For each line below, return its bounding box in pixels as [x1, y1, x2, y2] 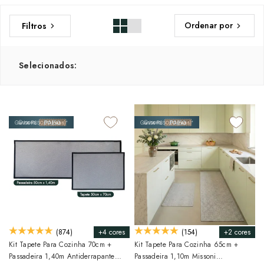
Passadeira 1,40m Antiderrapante [9, 251, 115, 262]
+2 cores [224, 226, 250, 237]
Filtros [22, 19, 47, 32]
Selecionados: [19, 60, 77, 72]
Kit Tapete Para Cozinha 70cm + [9, 239, 112, 250]
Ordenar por [184, 19, 233, 32]
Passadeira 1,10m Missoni [134, 251, 216, 262]
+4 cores [98, 226, 125, 237]
